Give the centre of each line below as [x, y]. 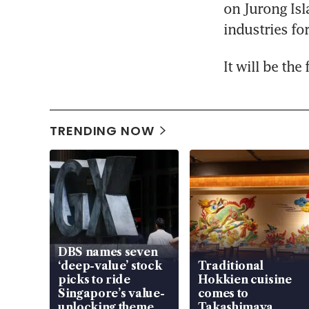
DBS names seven [108, 252]
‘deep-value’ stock [110, 266]
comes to [223, 293]
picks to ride [94, 280]
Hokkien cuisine [245, 280]
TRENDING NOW [102, 131]
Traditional [231, 266]
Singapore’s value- [111, 293]
